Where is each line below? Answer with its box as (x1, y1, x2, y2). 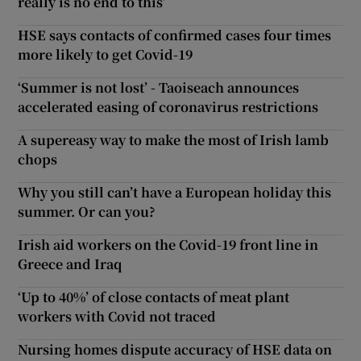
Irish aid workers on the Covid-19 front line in (18, 234, 319, 254)
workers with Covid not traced (18, 306, 217, 326)
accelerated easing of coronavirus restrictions (18, 97, 319, 116)
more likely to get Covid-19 (18, 44, 193, 64)
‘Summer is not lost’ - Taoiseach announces (18, 77, 300, 97)
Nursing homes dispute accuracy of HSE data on (18, 339, 333, 359)
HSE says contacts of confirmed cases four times (18, 25, 332, 44)
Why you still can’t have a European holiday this (18, 182, 332, 201)
